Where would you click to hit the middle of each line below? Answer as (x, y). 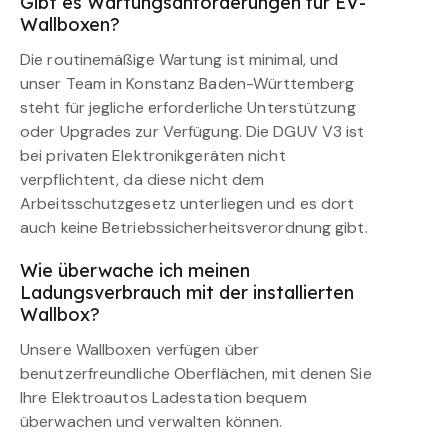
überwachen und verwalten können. (151, 422)
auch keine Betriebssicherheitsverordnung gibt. (194, 228)
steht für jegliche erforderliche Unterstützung (188, 108)
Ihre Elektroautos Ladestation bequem (163, 398)
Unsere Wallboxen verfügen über (140, 350)
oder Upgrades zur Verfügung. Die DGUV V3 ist (192, 132)
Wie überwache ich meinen (135, 271)
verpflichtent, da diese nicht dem (142, 180)
